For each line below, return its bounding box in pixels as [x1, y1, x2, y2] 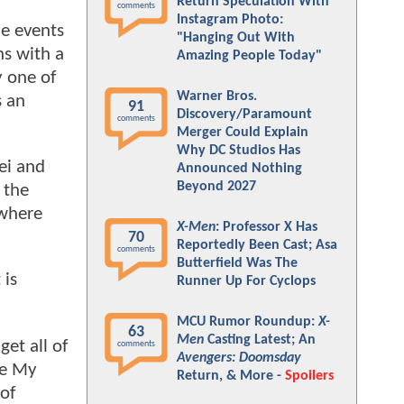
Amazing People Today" [177, 49, 322, 63]
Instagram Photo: [177, 13, 283, 27]
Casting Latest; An [204, 333, 316, 347]
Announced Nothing [177, 161, 302, 176]
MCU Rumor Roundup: [177, 315, 318, 329]
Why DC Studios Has [177, 143, 300, 158]
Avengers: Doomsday [177, 351, 301, 365]
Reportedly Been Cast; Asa [177, 238, 337, 252]
